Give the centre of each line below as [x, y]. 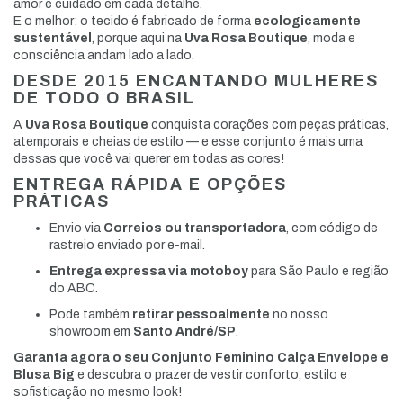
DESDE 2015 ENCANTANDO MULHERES [196, 81]
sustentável [53, 39]
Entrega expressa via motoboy [149, 272]
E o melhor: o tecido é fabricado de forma [134, 22]
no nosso [299, 315]
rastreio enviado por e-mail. [127, 246]
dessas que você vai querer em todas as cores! [149, 159]
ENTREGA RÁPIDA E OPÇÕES [150, 185]
